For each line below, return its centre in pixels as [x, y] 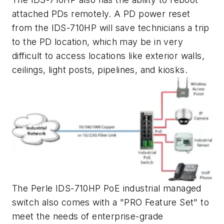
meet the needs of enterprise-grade [88, 216]
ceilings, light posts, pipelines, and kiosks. [100, 69]
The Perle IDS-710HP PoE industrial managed [107, 188]
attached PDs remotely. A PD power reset [101, 13]
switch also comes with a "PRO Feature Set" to [110, 202]
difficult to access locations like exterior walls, [108, 55]
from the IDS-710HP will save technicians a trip [111, 27]
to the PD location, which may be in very [97, 41]
